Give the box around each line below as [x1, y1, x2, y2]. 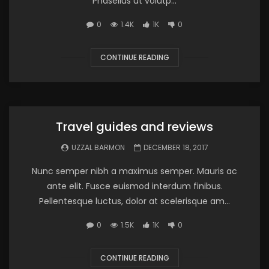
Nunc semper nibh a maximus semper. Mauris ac [32, 165, 237, 177]
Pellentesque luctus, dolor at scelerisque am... [39, 195, 230, 207]
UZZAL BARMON [71, 142, 125, 153]
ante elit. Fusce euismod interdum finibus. [46, 180, 223, 192]
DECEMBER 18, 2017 [143, 142, 208, 153]
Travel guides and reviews [56, 118, 213, 135]
